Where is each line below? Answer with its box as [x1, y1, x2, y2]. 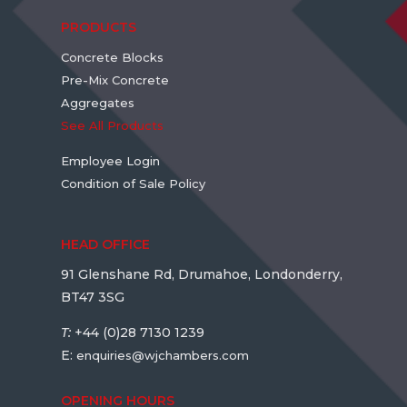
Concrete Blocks [61, 50, 164, 65]
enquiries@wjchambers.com [76, 348, 250, 363]
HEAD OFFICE [61, 236, 151, 253]
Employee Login [61, 154, 161, 169]
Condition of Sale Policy [61, 176, 206, 192]
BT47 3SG [61, 289, 129, 306]
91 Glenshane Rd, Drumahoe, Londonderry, [61, 266, 343, 283]
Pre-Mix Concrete [61, 73, 170, 88]
